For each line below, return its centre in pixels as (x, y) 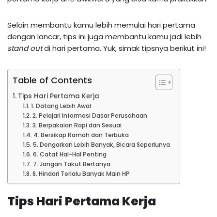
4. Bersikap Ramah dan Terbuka (81, 135)
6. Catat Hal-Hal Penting (70, 154)
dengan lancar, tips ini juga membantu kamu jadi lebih (104, 36)
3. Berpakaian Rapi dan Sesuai (77, 125)
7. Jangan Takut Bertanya (71, 164)
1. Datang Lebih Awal (61, 106)
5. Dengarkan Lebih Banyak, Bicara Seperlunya (101, 144)
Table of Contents (52, 80)
